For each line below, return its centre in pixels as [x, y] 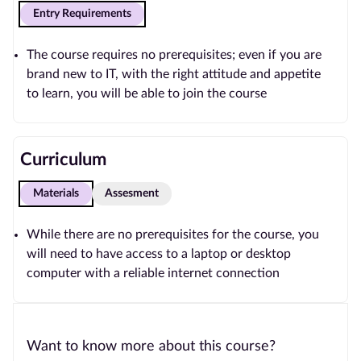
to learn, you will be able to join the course [147, 93]
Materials [56, 193]
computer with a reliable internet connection [153, 273]
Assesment [132, 193]
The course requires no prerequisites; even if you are [174, 55]
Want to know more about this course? [151, 346]
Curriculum [63, 160]
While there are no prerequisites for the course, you [173, 234]
